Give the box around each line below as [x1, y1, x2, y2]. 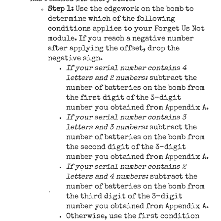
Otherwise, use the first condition [66, 213, 199, 220]
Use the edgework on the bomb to [75, 6, 194, 13]
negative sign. [48, 55, 103, 62]
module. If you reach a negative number [48, 36, 194, 42]
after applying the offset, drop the [48, 45, 180, 52]
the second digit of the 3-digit [66, 144, 186, 151]
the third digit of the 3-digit [66, 193, 183, 200]
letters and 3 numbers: [66, 124, 147, 131]
